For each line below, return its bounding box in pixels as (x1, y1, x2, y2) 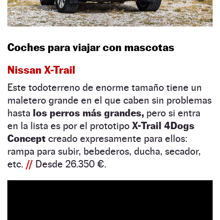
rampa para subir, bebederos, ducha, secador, (7, 145, 201, 158)
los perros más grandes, (33, 107, 144, 119)
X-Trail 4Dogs (132, 120, 194, 132)
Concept (7, 133, 46, 145)
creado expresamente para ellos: (46, 133, 188, 145)
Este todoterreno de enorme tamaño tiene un (7, 82, 202, 94)
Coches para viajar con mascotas (7, 41, 174, 54)
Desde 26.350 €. (35, 158, 107, 170)
